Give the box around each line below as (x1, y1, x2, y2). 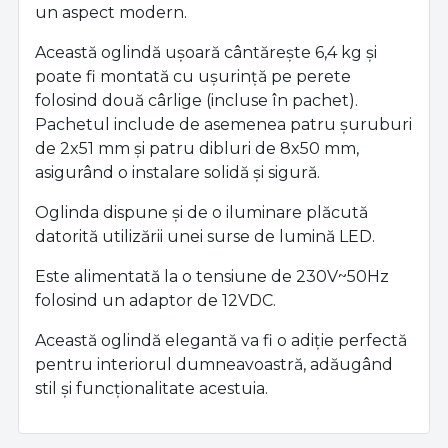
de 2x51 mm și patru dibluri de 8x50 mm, (35, 139, 359, 159)
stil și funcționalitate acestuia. (35, 379, 268, 399)
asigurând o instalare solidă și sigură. (35, 163, 320, 183)
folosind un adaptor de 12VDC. (35, 291, 276, 311)
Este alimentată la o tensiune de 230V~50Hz (35, 267, 389, 287)
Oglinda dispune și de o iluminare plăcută (35, 203, 368, 223)
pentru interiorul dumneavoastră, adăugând (35, 355, 393, 375)
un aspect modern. (35, 3, 187, 23)
